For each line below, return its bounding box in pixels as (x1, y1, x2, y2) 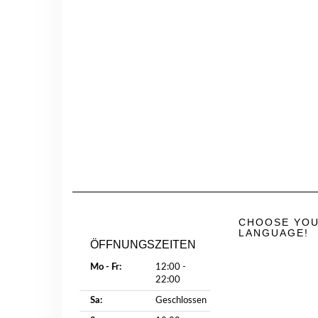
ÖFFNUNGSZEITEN (90, 238, 196, 251)
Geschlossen (155, 296, 207, 306)
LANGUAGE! (238, 227, 309, 239)
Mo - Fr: (90, 263, 121, 273)
